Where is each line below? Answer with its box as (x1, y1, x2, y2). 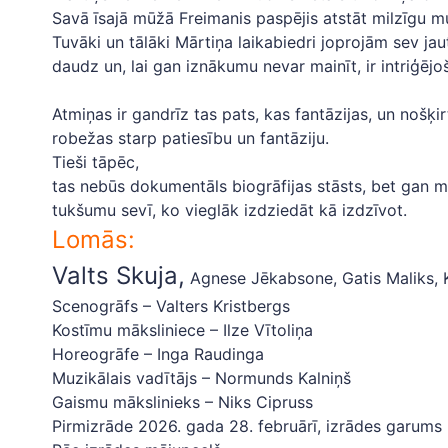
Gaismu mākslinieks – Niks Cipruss (52, 392, 313, 412)
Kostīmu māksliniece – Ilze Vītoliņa (52, 320, 313, 340)
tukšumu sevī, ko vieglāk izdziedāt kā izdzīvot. (52, 200, 407, 220)
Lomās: (52, 225, 135, 254)
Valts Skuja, (52, 261, 185, 290)
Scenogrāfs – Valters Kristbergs (52, 296, 290, 316)
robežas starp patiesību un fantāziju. (52, 128, 329, 148)
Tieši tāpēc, (52, 152, 139, 172)
